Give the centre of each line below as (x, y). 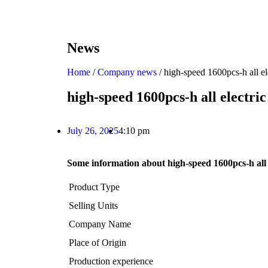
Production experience (111, 261)
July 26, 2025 (93, 131)
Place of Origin (98, 243)
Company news (127, 72)
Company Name (100, 224)
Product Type (94, 187)
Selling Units (93, 205)
